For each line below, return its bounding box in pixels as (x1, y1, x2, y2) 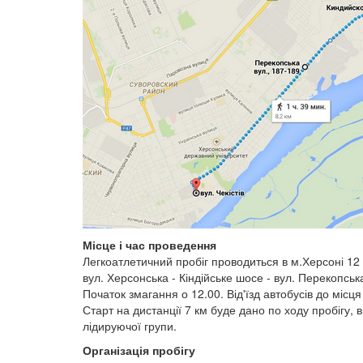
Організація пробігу (83, 342, 195, 358)
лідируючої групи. (83, 318, 177, 334)
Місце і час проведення (83, 237, 216, 253)
